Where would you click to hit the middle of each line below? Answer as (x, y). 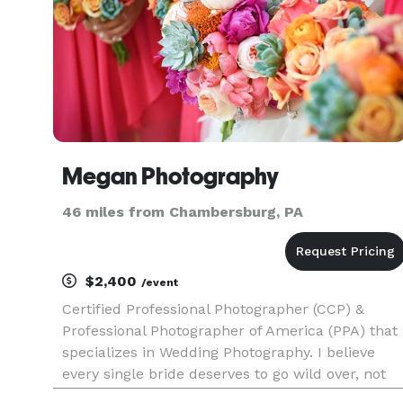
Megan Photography (170, 176)
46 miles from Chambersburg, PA (183, 212)
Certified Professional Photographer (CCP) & (213, 309)
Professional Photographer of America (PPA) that (230, 331)
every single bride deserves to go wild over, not (224, 374)
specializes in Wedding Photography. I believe (219, 352)
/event (160, 282)
